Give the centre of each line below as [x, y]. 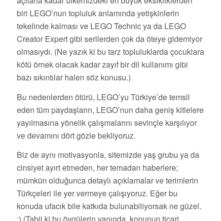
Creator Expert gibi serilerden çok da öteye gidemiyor [109, 39]
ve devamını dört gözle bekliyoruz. [76, 135]
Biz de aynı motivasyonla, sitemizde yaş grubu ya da [108, 155]
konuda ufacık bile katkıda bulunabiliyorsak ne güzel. [109, 206]
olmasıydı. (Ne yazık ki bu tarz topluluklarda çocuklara [110, 52]
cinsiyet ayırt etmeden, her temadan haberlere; [98, 168]
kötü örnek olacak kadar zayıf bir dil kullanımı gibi [102, 65]
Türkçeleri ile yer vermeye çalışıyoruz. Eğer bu [97, 193]
